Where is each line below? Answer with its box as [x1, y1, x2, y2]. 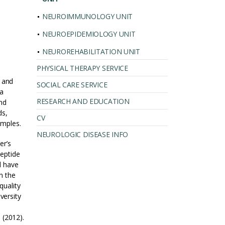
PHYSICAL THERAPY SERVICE [37, 63, 128, 73]
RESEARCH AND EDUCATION [37, 96, 130, 106]
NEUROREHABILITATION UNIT [42, 47, 140, 56]
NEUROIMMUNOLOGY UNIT [42, 12, 133, 21]
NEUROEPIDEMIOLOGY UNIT [42, 29, 136, 39]
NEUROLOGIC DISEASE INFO [37, 130, 129, 139]
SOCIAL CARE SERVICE [37, 80, 107, 89]
